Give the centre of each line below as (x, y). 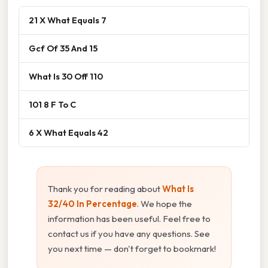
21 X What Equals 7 (68, 20)
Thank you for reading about (105, 188)
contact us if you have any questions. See (129, 233)
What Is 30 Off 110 (66, 76)
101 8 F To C (52, 104)
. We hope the (165, 203)
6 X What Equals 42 (68, 132)
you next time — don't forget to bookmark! (132, 248)
